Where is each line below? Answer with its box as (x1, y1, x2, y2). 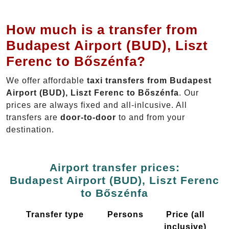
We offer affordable (6, 76, 87, 85)
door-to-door (60, 113, 116, 122)
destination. (6, 125, 54, 134)
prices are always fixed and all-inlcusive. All (6, 101, 187, 110)
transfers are (6, 113, 60, 122)
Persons (107, 210, 144, 219)
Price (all (166, 210, 204, 219)
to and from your (116, 113, 185, 122)
